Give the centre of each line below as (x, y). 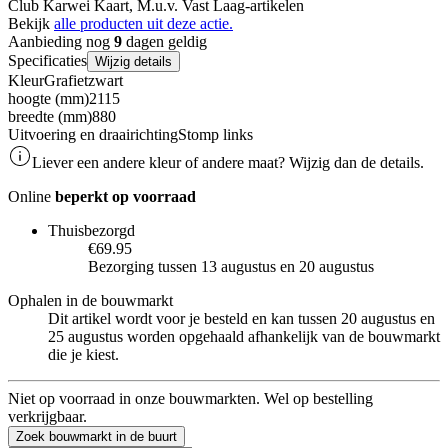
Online (31, 196)
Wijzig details (133, 61)
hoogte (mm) (48, 98)
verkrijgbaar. (47, 416)
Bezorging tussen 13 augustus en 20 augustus (231, 266)
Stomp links (215, 134)
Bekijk (31, 23)
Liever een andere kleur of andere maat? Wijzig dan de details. (228, 162)
